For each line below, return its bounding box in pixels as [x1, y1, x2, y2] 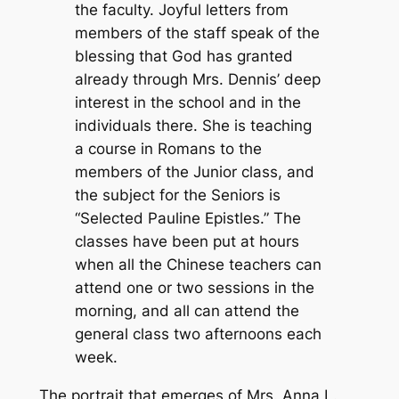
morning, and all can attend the [74, 302, 299, 321]
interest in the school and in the [74, 94, 301, 112]
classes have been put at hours [74, 232, 299, 251]
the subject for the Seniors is [74, 186, 281, 205]
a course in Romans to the [74, 140, 262, 159]
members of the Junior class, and [74, 163, 314, 182]
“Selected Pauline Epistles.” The [74, 209, 301, 228]
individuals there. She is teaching [74, 117, 312, 135]
